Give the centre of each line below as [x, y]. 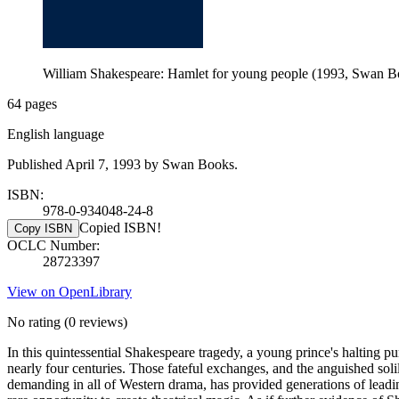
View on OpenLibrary [69, 291]
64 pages [32, 103]
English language [56, 134]
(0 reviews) [94, 322]
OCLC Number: [53, 245]
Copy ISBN [43, 228]
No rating [34, 322]
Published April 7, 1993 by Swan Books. [122, 164]
